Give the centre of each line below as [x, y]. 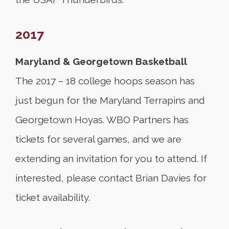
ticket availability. [53, 197]
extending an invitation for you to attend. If [111, 158]
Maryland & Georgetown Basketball [101, 61]
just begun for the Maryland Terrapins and [110, 100]
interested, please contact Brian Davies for [111, 178]
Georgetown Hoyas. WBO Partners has [102, 120]
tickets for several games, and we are [98, 139]
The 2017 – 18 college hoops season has [105, 81]
